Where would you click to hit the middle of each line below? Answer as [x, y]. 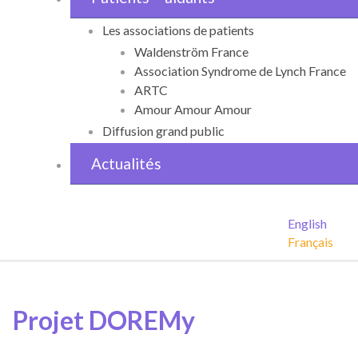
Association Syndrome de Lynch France [240, 71]
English [307, 223]
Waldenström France [191, 52]
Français [310, 241]
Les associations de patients [178, 30]
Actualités [126, 164]
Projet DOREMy [104, 320]
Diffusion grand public [163, 131]
